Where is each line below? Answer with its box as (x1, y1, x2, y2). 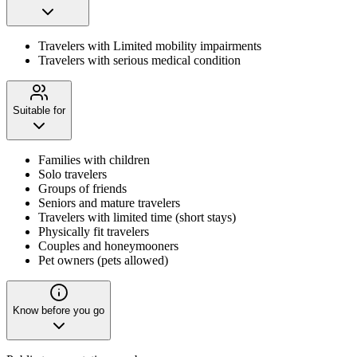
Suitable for (13, 104, 65, 116)
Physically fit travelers (38, 224, 149, 238)
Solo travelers (38, 167, 107, 181)
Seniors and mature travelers (38, 195, 180, 210)
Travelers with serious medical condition (38, 53, 241, 67)
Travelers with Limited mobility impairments (38, 38, 261, 53)
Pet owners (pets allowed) (38, 253, 168, 267)
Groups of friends (38, 181, 127, 195)
